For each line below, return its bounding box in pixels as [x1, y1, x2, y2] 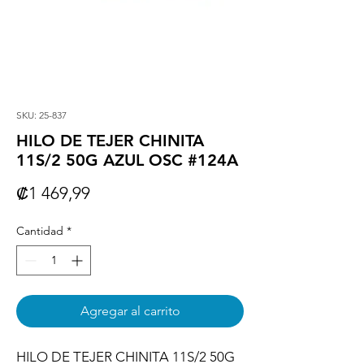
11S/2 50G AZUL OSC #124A [16, 150, 238, 170]
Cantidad [16, 223, 63, 238]
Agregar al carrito [80, 303, 180, 318]
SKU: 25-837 [16, 109, 67, 121]
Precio [89, 182, 136, 202]
